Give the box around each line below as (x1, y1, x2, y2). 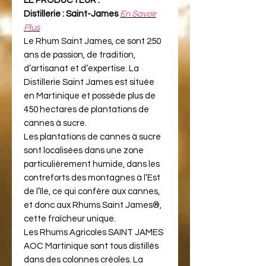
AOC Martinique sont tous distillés (24, 241, 159, 251)
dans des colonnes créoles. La (24, 255, 143, 264)
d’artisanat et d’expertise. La (24, 64, 139, 73)
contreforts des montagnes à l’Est (24, 173, 160, 182)
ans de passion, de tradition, (24, 50, 135, 59)
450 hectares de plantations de (24, 104, 149, 114)
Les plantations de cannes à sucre (24, 132, 161, 141)
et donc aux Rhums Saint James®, (24, 200, 161, 210)
